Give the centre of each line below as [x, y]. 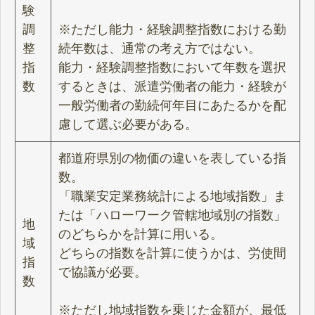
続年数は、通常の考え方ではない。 [160, 49]
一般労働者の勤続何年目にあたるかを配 [172, 106]
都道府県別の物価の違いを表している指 [172, 159]
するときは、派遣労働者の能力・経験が [172, 87]
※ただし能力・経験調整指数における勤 [172, 30]
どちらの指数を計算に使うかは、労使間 [172, 253]
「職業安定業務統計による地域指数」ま [172, 197]
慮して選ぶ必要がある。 [128, 125]
